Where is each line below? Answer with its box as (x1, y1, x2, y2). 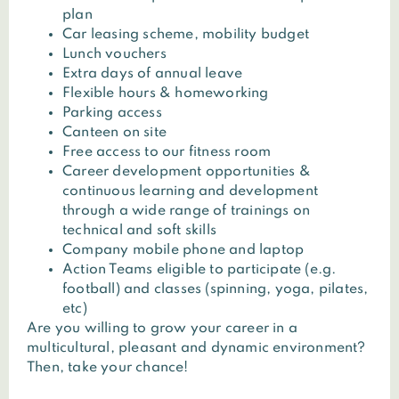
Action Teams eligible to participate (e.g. (62, 263, 337, 278)
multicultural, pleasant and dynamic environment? (27, 341, 366, 356)
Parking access (62, 106, 162, 121)
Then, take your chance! (27, 361, 189, 376)
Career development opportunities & (62, 165, 311, 180)
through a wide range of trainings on (62, 204, 311, 219)
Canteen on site (62, 126, 167, 141)
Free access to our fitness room (62, 145, 272, 160)
